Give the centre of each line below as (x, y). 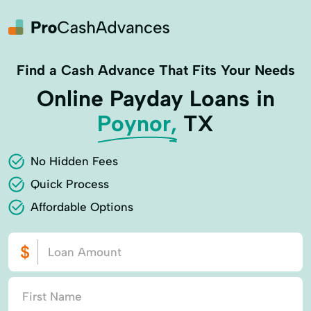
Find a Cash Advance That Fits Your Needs (155, 70)
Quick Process (70, 184)
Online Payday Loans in (155, 99)
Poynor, (137, 124)
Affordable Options (82, 207)
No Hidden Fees (74, 161)
